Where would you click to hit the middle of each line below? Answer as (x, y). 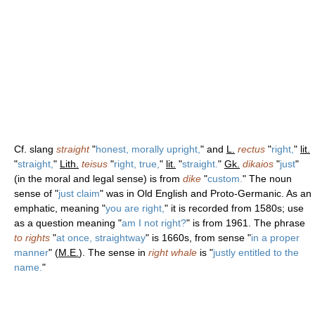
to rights (32, 237)
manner (31, 252)
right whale (173, 252)
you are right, (135, 208)
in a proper (275, 237)
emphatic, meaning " (60, 208)
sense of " (36, 193)
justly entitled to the (256, 252)
